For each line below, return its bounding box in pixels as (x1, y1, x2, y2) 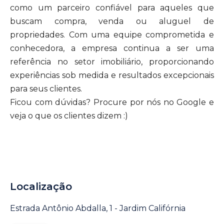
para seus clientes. (10, 84, 82, 93)
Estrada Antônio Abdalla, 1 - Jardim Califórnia (10, 203, 185, 213)
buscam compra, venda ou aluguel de (10, 16, 214, 26)
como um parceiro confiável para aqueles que (10, 3, 214, 12)
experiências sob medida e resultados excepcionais (10, 70, 214, 80)
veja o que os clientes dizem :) (10, 111, 128, 120)
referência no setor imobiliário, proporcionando (10, 57, 214, 66)
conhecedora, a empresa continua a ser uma (10, 43, 214, 53)
